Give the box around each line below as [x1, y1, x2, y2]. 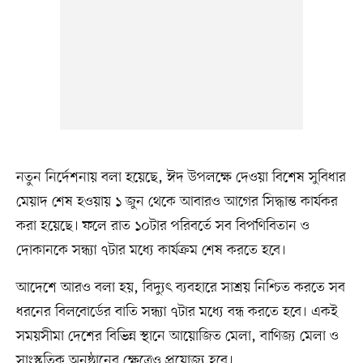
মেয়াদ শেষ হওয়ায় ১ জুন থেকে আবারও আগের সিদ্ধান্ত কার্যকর [15, 192, 338, 212]
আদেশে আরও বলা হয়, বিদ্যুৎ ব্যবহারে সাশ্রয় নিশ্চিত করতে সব [15, 278, 345, 298]
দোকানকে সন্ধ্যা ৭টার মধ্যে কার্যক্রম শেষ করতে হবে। [15, 241, 286, 261]
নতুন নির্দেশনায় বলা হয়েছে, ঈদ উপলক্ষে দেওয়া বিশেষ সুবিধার [15, 168, 346, 188]
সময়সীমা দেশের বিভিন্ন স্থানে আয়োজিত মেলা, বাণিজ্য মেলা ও [15, 327, 339, 347]
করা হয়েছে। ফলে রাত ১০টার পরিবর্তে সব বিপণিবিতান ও [15, 216, 310, 237]
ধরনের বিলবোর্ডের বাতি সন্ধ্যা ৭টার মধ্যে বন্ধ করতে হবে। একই [15, 302, 338, 322]
